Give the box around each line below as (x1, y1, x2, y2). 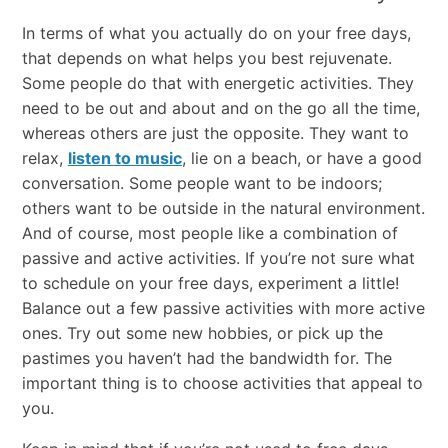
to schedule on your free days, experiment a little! (21, 272, 399, 293)
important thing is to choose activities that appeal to (21, 372, 423, 393)
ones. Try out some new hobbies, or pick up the (21, 322, 383, 343)
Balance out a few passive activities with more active (21, 297, 425, 318)
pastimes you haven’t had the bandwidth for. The (21, 347, 392, 368)
